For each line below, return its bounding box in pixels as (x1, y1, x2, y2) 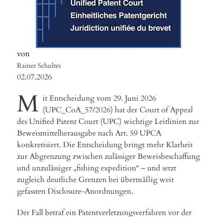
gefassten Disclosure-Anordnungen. (17, 186, 133, 197)
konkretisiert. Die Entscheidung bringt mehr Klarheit (17, 139, 193, 150)
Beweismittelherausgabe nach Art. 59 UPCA (17, 127, 161, 139)
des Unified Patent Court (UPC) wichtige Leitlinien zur (17, 116, 199, 127)
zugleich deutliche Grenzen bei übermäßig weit (17, 174, 174, 185)
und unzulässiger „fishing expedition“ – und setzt (17, 162, 176, 173)
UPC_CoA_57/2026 (45, 104, 110, 115)
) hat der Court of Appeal (110, 104, 193, 115)
